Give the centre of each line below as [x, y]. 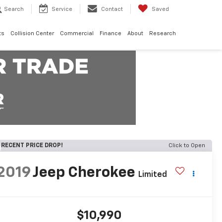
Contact [112, 9]
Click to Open [187, 146]
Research [163, 34]
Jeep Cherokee [84, 173]
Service [62, 9]
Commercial [77, 34]
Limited [152, 175]
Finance [111, 34]
